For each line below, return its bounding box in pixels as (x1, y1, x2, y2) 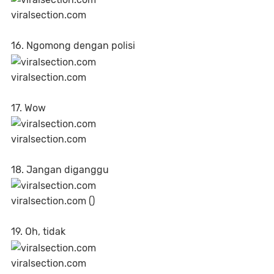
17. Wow (11, 102, 46, 114)
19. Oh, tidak (11, 226, 65, 238)
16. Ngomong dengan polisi (11, 40, 135, 52)
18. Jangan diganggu (11, 163, 109, 176)
